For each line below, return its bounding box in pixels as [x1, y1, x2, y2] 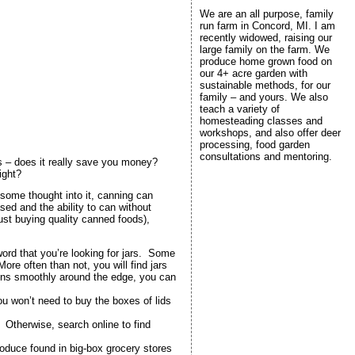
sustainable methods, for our [199, 79, 330, 91]
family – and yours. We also [199, 91, 328, 103]
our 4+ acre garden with [199, 67, 307, 79]
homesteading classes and [199, 115, 323, 127]
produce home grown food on [199, 55, 332, 67]
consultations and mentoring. [199, 151, 332, 162]
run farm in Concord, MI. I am [199, 20, 335, 32]
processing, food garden [199, 139, 310, 151]
